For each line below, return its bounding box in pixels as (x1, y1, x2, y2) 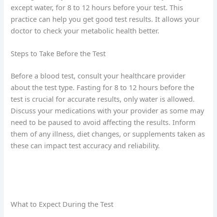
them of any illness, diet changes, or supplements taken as (11, 129, 205, 139)
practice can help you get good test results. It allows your (11, 14, 200, 24)
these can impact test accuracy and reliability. (11, 140, 160, 151)
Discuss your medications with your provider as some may (11, 106, 204, 116)
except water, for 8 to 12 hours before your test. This (11, 2, 184, 12)
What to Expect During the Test (11, 199, 114, 209)
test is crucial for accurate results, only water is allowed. (11, 94, 195, 104)
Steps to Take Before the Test (11, 48, 106, 59)
